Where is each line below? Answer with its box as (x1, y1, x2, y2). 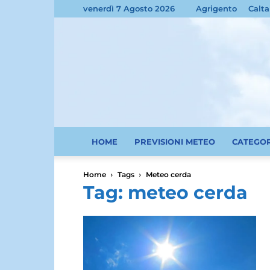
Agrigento (196, 4, 237, 13)
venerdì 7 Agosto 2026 (83, 4, 175, 13)
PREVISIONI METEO (134, 137, 215, 146)
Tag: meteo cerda (83, 181, 248, 204)
